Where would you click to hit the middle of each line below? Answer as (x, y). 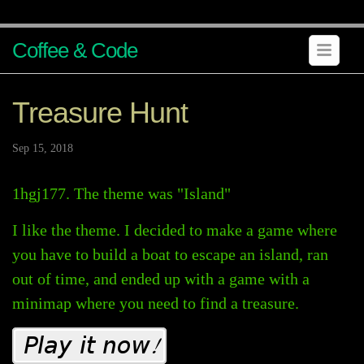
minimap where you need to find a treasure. (156, 303)
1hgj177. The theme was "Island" (121, 193)
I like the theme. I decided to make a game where (175, 230)
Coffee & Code (75, 50)
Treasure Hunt (100, 113)
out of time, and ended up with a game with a (161, 279)
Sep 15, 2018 (43, 148)
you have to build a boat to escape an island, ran (170, 254)
